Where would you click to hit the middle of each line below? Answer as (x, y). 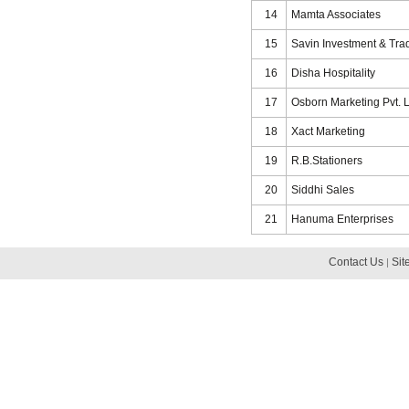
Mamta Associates (336, 15)
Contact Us (356, 262)
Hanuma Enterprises (342, 219)
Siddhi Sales (323, 190)
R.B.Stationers (327, 161)
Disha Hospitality (333, 73)
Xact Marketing (328, 131)
